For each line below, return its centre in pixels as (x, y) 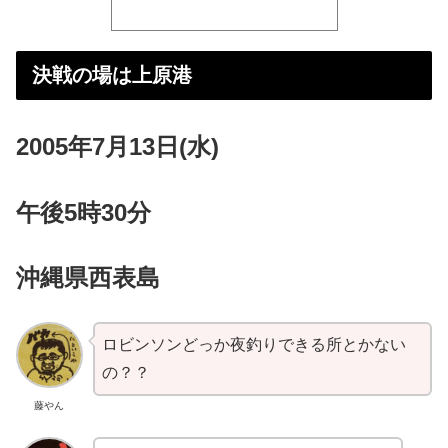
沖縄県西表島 (91, 278)
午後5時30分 (83, 212)
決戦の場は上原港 (115, 75)
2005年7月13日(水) (121, 147)
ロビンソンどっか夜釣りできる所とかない (253, 344)
